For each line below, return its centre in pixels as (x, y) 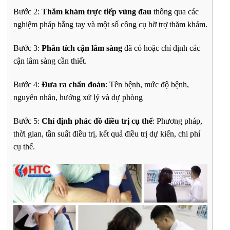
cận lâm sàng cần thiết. (50, 61)
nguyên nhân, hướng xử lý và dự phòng (78, 97)
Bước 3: (27, 48)
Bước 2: (26, 11)
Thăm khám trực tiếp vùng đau (95, 11)
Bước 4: (27, 84)
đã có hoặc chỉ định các (161, 48)
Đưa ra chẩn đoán (73, 84)
